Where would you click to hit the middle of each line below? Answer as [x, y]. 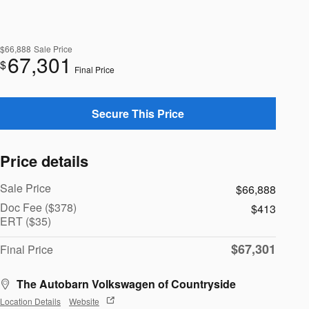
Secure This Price [138, 114]
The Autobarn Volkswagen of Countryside [126, 284]
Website [84, 301]
